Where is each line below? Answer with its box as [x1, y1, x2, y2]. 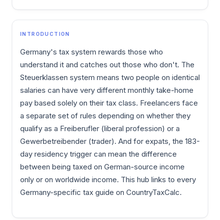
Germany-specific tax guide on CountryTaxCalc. [20, 188, 182, 197]
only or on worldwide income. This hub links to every [20, 175, 196, 184]
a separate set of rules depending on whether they [20, 111, 191, 120]
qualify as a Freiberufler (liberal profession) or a [20, 124, 180, 133]
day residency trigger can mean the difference [20, 149, 177, 159]
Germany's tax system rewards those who [20, 47, 163, 56]
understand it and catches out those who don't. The [20, 60, 194, 69]
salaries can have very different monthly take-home [20, 85, 193, 95]
